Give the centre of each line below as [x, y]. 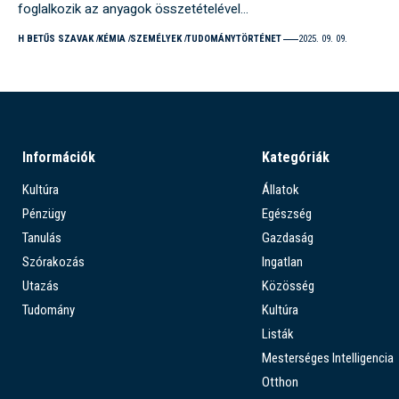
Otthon [280, 383]
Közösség [288, 286]
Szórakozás [53, 262]
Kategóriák [295, 158]
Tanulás [42, 238]
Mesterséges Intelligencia [327, 358]
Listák [277, 334]
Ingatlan [282, 262]
